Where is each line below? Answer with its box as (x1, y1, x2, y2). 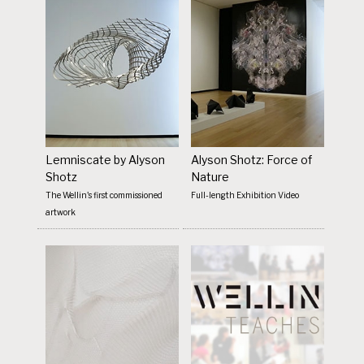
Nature (191, 169, 230, 184)
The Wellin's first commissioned (45, 189, 163, 200)
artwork (45, 206, 76, 217)
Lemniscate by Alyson (45, 152, 166, 167)
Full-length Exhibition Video (191, 189, 300, 200)
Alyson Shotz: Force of (191, 152, 313, 167)
